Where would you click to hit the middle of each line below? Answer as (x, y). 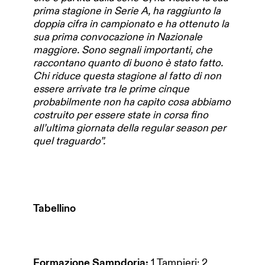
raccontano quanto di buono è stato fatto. (128, 62)
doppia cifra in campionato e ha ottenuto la (131, 23)
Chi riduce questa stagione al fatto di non (127, 75)
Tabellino (54, 209)
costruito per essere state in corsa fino (121, 114)
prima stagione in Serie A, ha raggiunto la (127, 10)
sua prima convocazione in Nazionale (118, 36)
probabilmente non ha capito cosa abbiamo (132, 101)
